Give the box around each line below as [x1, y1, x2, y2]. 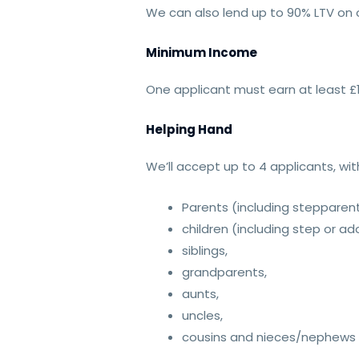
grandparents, [182, 263, 268, 280]
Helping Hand [146, 120, 233, 138]
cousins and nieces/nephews [182, 328, 357, 345]
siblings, [182, 241, 228, 259]
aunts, [182, 284, 220, 302]
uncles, [182, 306, 224, 324]
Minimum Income [146, 43, 258, 61]
